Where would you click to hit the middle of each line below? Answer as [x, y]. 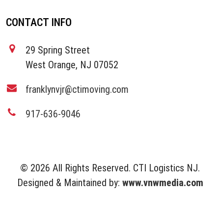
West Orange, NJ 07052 [72, 65]
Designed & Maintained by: [69, 183]
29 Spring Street [58, 50]
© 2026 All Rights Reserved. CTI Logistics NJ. [110, 168]
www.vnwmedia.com [163, 183]
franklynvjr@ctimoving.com [77, 90]
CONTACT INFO [39, 23]
